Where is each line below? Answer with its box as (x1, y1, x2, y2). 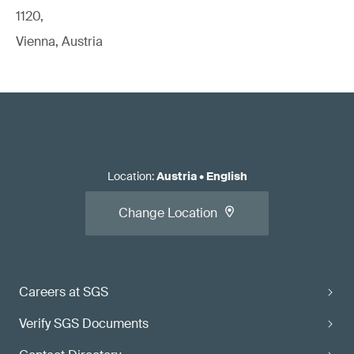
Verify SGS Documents (19, 315, 149, 332)
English (205, 169, 247, 183)
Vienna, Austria (16, 33, 103, 50)
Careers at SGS (19, 284, 108, 300)
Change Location (119, 205, 217, 221)
